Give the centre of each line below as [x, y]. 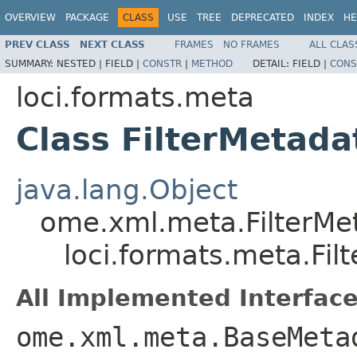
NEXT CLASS [112, 44]
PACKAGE [87, 18]
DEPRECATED [263, 18]
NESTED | [81, 63]
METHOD [212, 63]
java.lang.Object [127, 189]
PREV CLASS [37, 44]
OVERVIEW [30, 18]
